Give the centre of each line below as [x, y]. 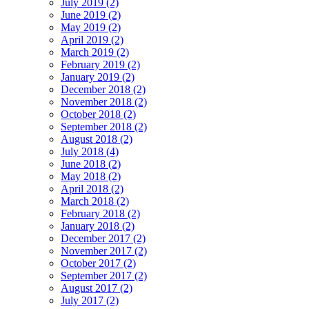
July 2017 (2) [90, 301]
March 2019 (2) [95, 52]
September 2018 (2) [104, 127]
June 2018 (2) [91, 164]
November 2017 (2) [104, 251]
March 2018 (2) [95, 201]
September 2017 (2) [104, 276]
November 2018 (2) [104, 102]
